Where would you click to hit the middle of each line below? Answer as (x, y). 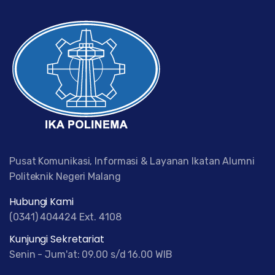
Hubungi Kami (41, 202)
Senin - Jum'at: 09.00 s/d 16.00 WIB (91, 255)
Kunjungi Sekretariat (57, 239)
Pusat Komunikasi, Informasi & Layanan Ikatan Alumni (132, 161)
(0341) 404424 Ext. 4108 (65, 217)
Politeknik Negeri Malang (65, 177)
